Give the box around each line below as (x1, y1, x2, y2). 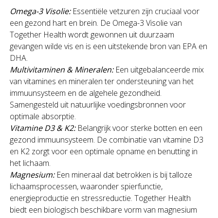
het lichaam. (10, 158, 51, 168)
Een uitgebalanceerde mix (113, 64, 204, 75)
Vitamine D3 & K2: (10, 123, 75, 133)
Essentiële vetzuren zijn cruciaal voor (71, 6, 200, 17)
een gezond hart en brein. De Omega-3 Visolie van (10, 18, 182, 28)
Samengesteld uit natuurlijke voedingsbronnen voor (10, 99, 186, 110)
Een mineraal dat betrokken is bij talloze (54, 169, 192, 180)
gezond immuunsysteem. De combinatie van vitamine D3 (10, 134, 203, 145)
